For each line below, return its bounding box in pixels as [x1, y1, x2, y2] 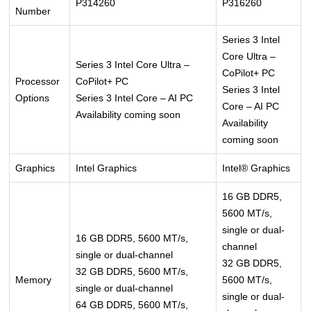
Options [15, 92, 50, 104]
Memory [15, 274, 52, 286]
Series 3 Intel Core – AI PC [76, 92, 194, 104]
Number [15, 6, 51, 17]
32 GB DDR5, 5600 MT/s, [76, 266, 189, 278]
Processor [15, 76, 60, 87]
